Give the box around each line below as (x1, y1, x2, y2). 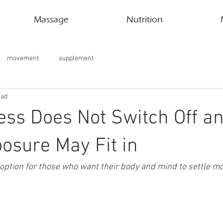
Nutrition (126, 14, 163, 25)
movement (7, 54, 39, 63)
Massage (34, 14, 69, 25)
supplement (59, 54, 94, 63)
